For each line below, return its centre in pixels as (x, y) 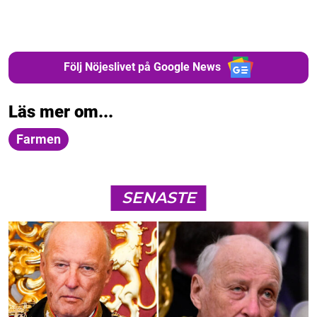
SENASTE (158, 197)
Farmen (39, 139)
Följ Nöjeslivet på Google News (142, 67)
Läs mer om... (61, 111)
